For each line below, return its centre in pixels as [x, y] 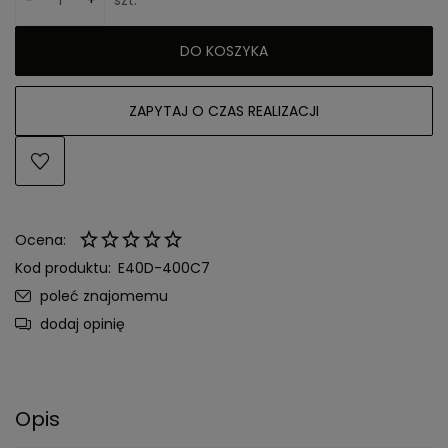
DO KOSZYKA [224, 50]
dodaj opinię [82, 323]
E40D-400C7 [164, 267]
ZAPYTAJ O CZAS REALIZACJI [224, 110]
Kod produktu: [63, 267]
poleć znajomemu [104, 295]
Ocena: [40, 239]
